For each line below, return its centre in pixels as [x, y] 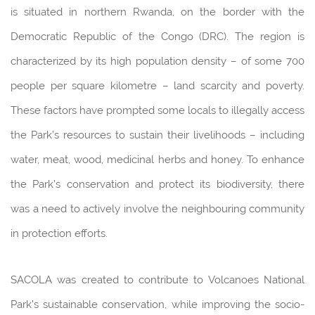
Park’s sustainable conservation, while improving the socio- [157, 305]
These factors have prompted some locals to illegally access [157, 111]
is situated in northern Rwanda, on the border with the [157, 12]
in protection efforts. [59, 234]
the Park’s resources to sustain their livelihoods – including [157, 135]
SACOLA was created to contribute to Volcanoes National [157, 280]
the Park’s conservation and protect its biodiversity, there [157, 185]
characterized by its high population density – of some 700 [157, 62]
